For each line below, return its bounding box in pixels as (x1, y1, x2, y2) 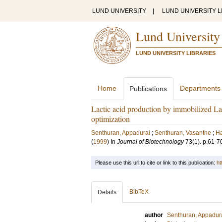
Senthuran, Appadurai (91, 129, 150, 136)
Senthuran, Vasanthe (155, 129, 211, 136)
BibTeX (129, 188, 149, 195)
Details (98, 189, 116, 196)
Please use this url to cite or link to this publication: (95, 160, 217, 166)
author (145, 212, 163, 219)
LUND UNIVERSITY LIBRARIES (136, 50, 216, 56)
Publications (129, 85, 167, 93)
